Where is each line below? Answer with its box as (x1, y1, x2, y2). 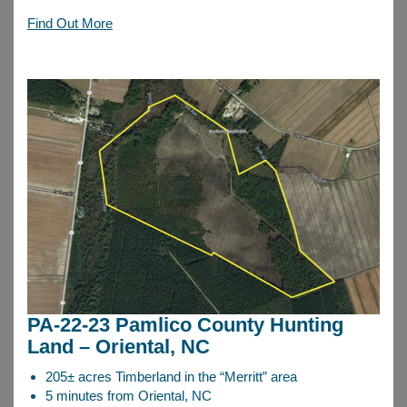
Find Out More (27, 15, 113, 32)
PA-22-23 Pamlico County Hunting (27, 313, 343, 337)
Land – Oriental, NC (27, 335, 215, 359)
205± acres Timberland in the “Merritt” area (45, 369, 297, 385)
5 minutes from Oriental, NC (45, 388, 212, 404)
